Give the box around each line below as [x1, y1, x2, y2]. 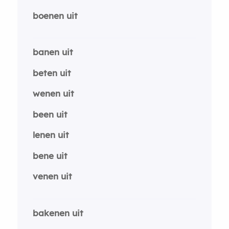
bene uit [32, 150, 67, 161]
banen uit [32, 47, 73, 57]
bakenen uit [32, 207, 83, 218]
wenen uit [32, 88, 74, 99]
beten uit [32, 67, 71, 78]
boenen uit [32, 10, 78, 21]
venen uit [32, 171, 72, 181]
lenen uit [32, 129, 69, 140]
